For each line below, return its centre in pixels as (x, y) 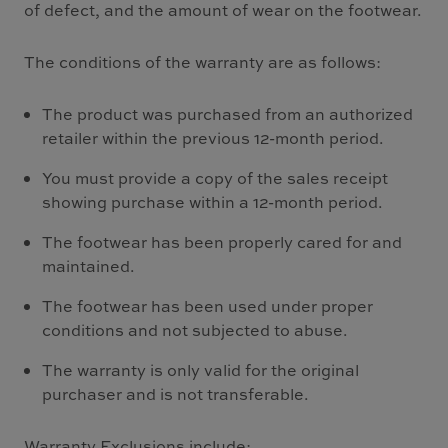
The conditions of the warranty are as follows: (202, 62)
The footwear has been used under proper (208, 306)
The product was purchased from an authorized (228, 114)
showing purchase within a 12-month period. (213, 202)
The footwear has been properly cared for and (222, 242)
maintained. (89, 266)
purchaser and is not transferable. (176, 394)
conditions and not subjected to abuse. (195, 330)
